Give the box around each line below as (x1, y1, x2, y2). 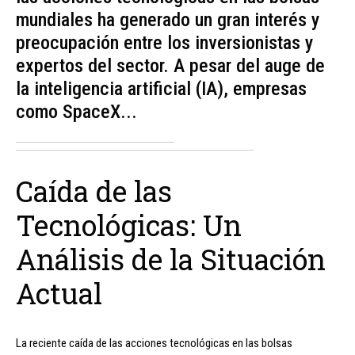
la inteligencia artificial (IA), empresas (16, 77, 307, 100)
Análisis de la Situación (16, 239, 326, 278)
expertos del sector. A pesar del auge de (16, 54, 325, 77)
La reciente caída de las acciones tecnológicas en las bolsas (16, 335, 292, 350)
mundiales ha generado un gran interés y (16, 8, 319, 31)
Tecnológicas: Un (16, 205, 242, 244)
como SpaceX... (16, 100, 137, 123)
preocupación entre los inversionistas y (16, 31, 313, 54)
